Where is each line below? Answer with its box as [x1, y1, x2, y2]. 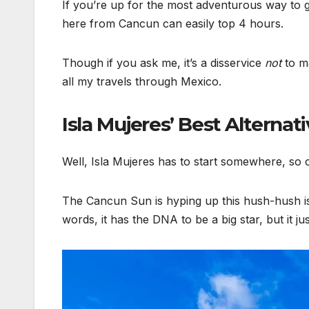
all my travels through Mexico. [62, 74, 221, 89]
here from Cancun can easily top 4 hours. [62, 17, 283, 31]
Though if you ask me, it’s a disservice [62, 56, 265, 70]
